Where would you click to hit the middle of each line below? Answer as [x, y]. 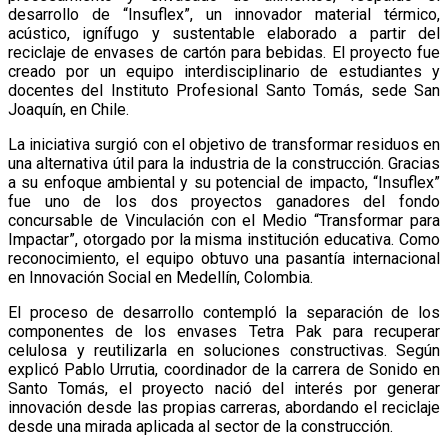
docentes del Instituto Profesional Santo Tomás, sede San [224, 90]
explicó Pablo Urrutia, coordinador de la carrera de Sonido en [224, 369]
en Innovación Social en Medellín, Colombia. [160, 277]
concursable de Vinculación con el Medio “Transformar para [224, 220]
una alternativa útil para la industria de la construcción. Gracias [224, 163]
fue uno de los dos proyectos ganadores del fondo [224, 201]
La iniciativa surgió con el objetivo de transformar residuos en [224, 144]
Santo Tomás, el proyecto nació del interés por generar [224, 388]
